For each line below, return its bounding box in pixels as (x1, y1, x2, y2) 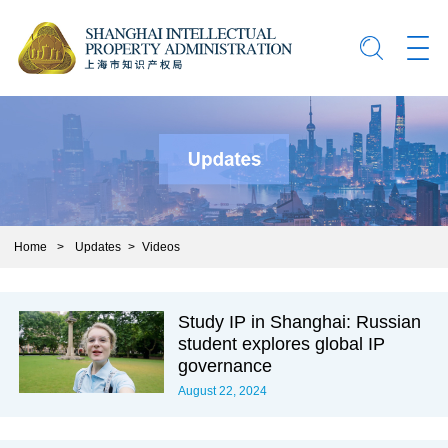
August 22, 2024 (178, 383, 268, 398)
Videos (141, 239, 180, 254)
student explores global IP (178, 333, 386, 354)
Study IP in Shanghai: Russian (178, 311, 422, 332)
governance (178, 355, 273, 376)
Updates (74, 239, 121, 254)
